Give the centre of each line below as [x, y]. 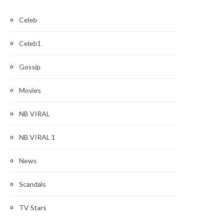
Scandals [33, 184]
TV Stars [33, 208]
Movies [30, 90]
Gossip [30, 67]
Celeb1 [30, 43]
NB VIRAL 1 [37, 137]
